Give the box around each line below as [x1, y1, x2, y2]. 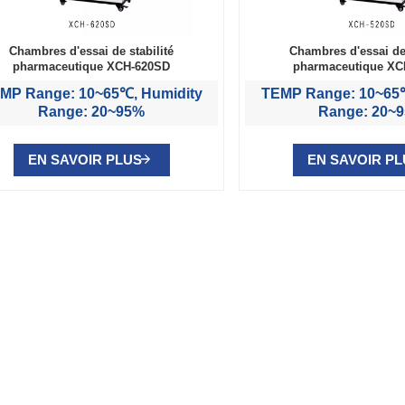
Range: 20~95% [38, 103, 146, 119]
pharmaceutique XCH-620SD [13, 60, 171, 73]
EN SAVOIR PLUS [27, 151, 142, 167]
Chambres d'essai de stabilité [9, 44, 174, 58]
